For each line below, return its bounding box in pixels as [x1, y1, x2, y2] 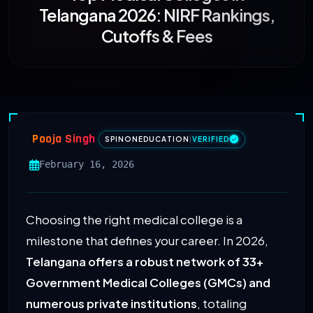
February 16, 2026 [39, 159, 134, 170]
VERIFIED [191, 134, 229, 143]
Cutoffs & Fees [101, 25, 212, 47]
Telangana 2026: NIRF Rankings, [38, 4, 275, 26]
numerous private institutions [26, 296, 197, 312]
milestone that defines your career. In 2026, [26, 233, 268, 249]
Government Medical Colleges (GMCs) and [26, 275, 270, 291]
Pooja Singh [32, 131, 96, 147]
